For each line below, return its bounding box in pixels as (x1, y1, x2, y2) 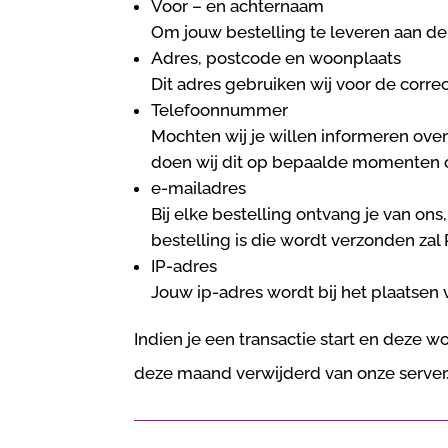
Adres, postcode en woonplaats (151, 48, 402, 69)
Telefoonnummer (151, 100, 289, 121)
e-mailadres (151, 178, 247, 199)
